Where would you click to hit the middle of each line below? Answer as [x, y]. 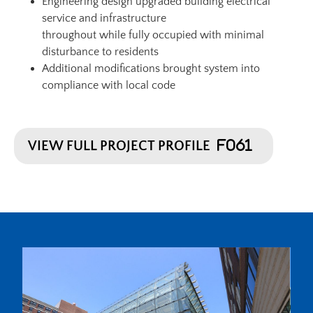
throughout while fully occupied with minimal [153, 35]
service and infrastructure [104, 18]
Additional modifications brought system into [151, 68]
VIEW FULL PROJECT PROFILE [119, 146]
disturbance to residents [100, 51]
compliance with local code [109, 85]
